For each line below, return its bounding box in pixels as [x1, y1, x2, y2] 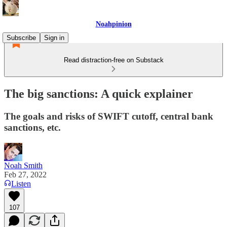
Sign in [44, 34, 64, 42]
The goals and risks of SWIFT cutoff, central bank [4, 110, 213, 122]
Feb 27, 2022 [4, 170, 47, 179]
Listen [11, 179, 31, 188]
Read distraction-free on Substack [63, 56, 164, 64]
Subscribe [7, 34, 36, 42]
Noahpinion [95, 20, 132, 28]
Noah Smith [4, 161, 43, 170]
